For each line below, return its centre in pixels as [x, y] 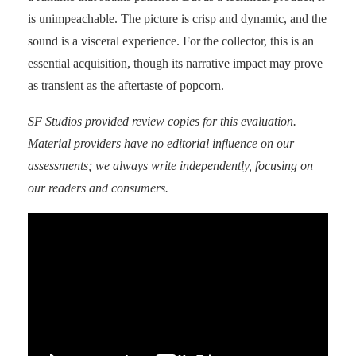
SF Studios [55, 122]
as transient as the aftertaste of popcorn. [126, 86]
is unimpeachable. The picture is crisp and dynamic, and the [177, 19]
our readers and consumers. [98, 188]
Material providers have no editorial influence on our [161, 144]
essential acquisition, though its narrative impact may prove [175, 64]
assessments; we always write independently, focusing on [170, 166]
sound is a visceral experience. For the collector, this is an [171, 41]
